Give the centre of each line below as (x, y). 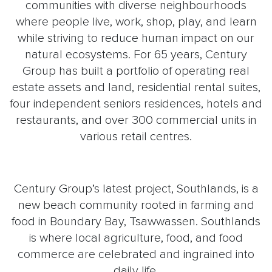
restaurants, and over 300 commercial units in (136, 121)
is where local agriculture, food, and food (136, 238)
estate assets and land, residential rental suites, (136, 88)
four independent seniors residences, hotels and (136, 104)
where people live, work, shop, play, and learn (136, 22)
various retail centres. (136, 137)
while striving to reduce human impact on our (136, 39)
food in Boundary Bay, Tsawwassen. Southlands (136, 222)
